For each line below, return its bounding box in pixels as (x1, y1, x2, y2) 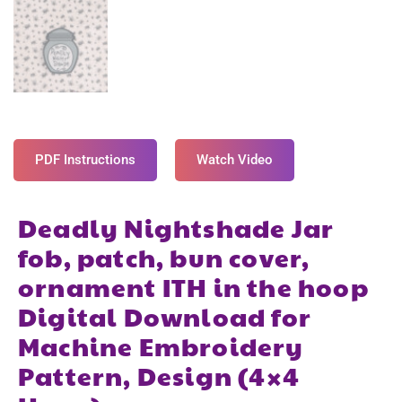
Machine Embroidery (18, 328, 304, 364)
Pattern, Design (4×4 (18, 358, 300, 394)
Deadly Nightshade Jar (18, 210, 335, 246)
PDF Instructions (35, 152, 135, 169)
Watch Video (197, 152, 273, 169)
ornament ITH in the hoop (18, 269, 369, 305)
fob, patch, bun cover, (18, 240, 310, 275)
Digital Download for (18, 299, 312, 335)
